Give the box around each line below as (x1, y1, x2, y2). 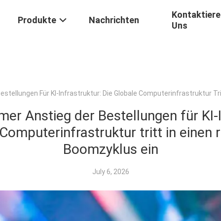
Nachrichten (89, 15, 139, 26)
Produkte (18, 15, 56, 26)
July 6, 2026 (92, 168, 129, 176)
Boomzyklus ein (63, 141, 158, 157)
